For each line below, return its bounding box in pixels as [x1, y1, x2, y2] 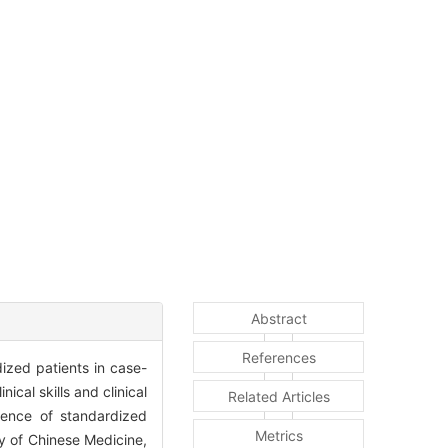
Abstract [250, 310, 307, 328]
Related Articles [227, 388, 330, 406]
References [241, 349, 316, 367]
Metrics [254, 427, 303, 445]
